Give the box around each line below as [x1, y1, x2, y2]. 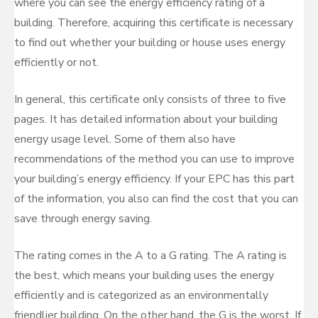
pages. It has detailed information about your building [14, 111, 278, 127]
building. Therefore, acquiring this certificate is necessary [14, 15, 293, 31]
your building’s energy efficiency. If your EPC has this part [14, 171, 295, 187]
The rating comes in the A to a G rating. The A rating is [14, 248, 287, 263]
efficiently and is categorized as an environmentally [14, 287, 268, 303]
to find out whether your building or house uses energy [14, 35, 285, 50]
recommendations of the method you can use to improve [14, 151, 295, 167]
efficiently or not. [14, 55, 99, 70]
